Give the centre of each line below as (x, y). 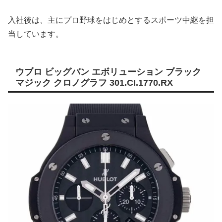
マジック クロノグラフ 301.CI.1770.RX (94, 83)
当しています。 (36, 34)
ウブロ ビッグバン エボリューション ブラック (108, 72)
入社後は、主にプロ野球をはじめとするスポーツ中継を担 (111, 20)
